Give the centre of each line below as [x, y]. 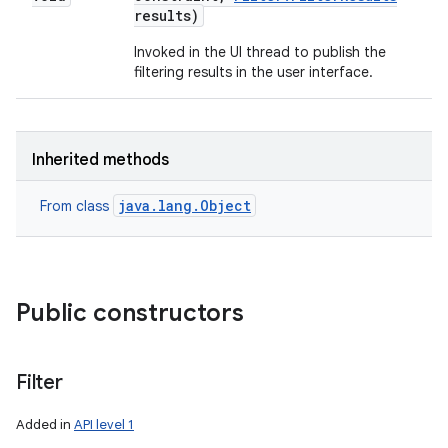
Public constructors [130, 313]
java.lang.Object [184, 205]
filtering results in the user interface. [253, 72]
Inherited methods [100, 160]
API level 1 [104, 424]
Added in [45, 424]
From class [76, 206]
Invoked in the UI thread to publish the [260, 52]
